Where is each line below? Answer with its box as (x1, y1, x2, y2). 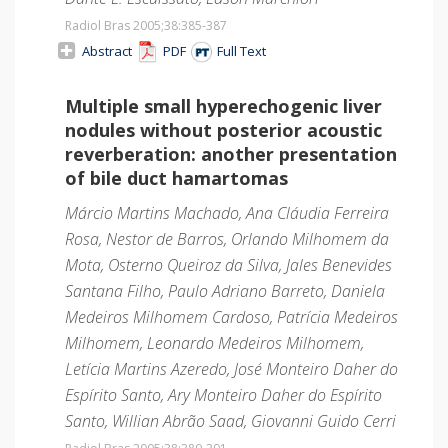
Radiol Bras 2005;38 (65, 16, 178, 34)
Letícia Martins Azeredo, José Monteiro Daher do (65, 357, 398, 380)
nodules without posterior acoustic (65, 117, 382, 142)
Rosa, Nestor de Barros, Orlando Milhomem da (65, 227, 389, 250)
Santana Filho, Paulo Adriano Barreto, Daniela (65, 279, 385, 302)
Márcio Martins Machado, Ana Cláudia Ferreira (65, 201, 389, 224)
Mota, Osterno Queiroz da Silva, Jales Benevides (65, 253, 392, 276)
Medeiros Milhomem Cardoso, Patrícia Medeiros (65, 305, 398, 328)
